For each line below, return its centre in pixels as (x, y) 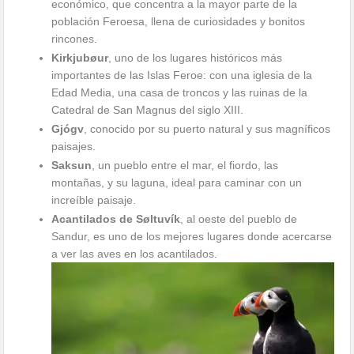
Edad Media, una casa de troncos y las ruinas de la (180, 92)
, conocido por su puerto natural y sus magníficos (207, 128)
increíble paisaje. (94, 200)
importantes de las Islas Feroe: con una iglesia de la (182, 75)
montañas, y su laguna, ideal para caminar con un (177, 182)
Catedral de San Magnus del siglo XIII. (148, 109)
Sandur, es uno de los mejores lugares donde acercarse (192, 236)
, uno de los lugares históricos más (196, 57)
